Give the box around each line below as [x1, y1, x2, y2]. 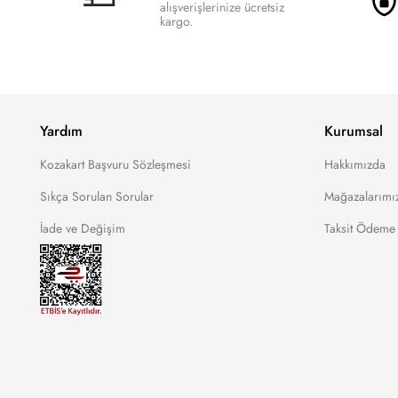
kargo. [160, 12, 193, 30]
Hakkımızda [323, 155, 386, 173]
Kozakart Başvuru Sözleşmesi [40, 155, 191, 173]
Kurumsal [323, 121, 383, 141]
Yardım [40, 121, 83, 141]
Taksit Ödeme [323, 219, 395, 237]
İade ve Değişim [40, 219, 125, 237]
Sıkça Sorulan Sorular [40, 187, 154, 205]
